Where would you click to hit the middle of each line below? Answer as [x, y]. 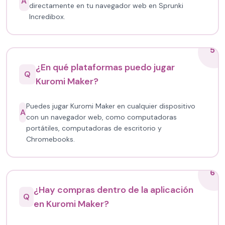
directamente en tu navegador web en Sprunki [106, 6]
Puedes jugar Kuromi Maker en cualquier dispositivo [111, 106]
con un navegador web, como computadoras [102, 117]
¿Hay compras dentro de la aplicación [114, 190]
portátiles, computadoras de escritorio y [94, 128]
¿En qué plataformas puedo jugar [105, 67]
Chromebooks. [51, 139]
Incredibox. [47, 17]
